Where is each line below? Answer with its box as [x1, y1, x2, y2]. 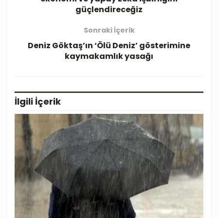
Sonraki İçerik [83, 25, 135, 36]
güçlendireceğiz [75, 4, 143, 16]
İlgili [15, 95, 33, 108]
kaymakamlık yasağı [65, 51, 153, 62]
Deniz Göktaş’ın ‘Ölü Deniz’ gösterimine [28, 40, 190, 52]
